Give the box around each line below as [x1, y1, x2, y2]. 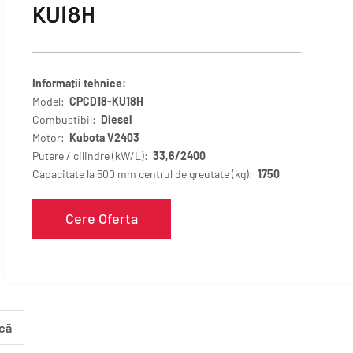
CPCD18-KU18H [69, 95, 144, 108]
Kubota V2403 [69, 131, 140, 144]
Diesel [101, 113, 132, 126]
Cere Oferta [65, 210, 139, 227]
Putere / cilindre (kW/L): [32, 149, 154, 162]
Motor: [32, 131, 70, 144]
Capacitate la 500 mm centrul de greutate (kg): [32, 167, 258, 180]
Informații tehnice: [32, 76, 127, 90]
